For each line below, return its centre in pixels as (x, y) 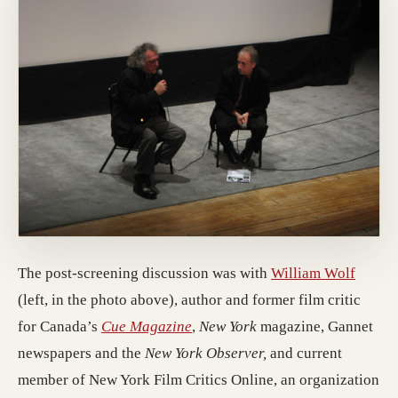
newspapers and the (81, 353)
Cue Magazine (147, 326)
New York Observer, (207, 353)
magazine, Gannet (315, 326)
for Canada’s (60, 326)
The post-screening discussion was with (144, 273)
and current (306, 353)
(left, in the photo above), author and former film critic (189, 299)
